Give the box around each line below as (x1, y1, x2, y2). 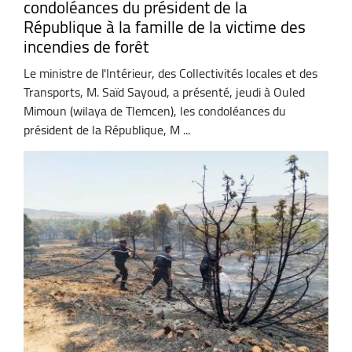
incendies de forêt (24, 31, 148, 63)
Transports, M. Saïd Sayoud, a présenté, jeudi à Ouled (24, 79, 305, 104)
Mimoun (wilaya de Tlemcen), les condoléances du (24, 98, 286, 123)
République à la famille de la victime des (24, 12, 306, 43)
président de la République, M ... (24, 117, 190, 141)
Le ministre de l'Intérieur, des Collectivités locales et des (24, 60, 317, 85)
